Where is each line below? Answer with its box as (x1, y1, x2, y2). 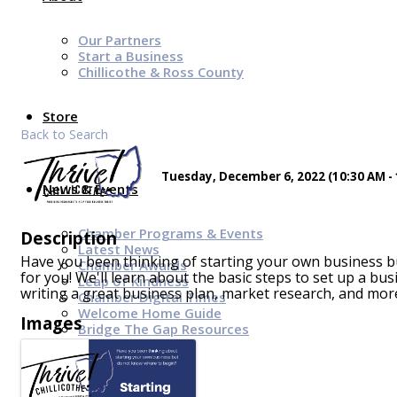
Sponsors (43, 364, 103, 382)
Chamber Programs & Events (78, 224, 263, 242)
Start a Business (78, 47, 183, 65)
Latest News (78, 240, 160, 258)
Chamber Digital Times (78, 288, 226, 306)
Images (20, 312, 82, 335)
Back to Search (20, 126, 108, 144)
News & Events (43, 180, 138, 198)
